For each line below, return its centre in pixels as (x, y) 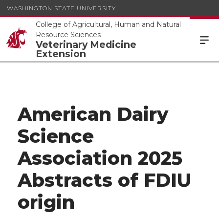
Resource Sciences (68, 35)
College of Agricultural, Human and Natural (108, 24)
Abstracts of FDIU (104, 180)
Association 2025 (100, 158)
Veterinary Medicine (86, 44)
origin (46, 202)
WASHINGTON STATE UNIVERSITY (61, 8)
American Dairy (93, 114)
